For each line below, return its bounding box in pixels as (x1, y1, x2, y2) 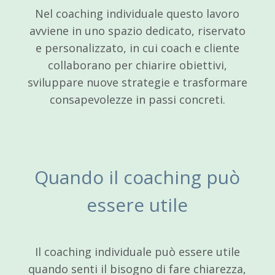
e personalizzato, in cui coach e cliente (35, 40, 239, 55)
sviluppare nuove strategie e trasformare (27, 74, 247, 90)
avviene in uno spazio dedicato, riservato (29, 23, 246, 38)
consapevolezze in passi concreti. (49, 91, 225, 107)
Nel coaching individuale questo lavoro (35, 6, 240, 21)
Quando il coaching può (34, 164, 241, 190)
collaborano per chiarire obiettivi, (47, 57, 227, 72)
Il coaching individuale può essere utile (34, 244, 240, 259)
